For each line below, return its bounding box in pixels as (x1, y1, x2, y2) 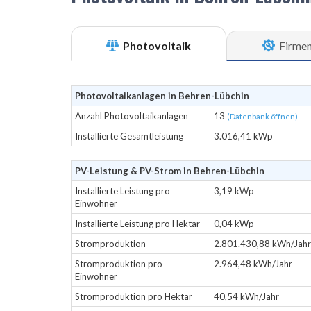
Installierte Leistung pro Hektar (75, 218, 200, 229)
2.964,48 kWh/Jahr (214, 258, 292, 269)
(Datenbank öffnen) (227, 112, 298, 121)
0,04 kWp (214, 218, 254, 229)
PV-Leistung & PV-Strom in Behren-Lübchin (75, 165, 264, 176)
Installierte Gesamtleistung (75, 131, 183, 142)
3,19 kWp (214, 185, 254, 196)
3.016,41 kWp (214, 131, 273, 142)
